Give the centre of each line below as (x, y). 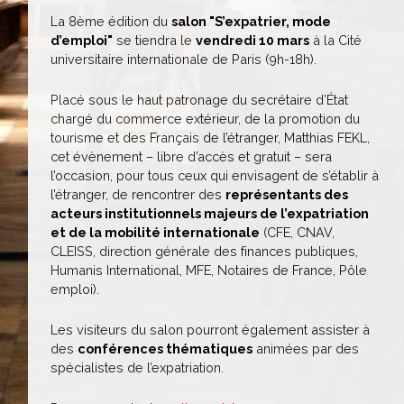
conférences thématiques (165, 349)
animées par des (306, 349)
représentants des (287, 194)
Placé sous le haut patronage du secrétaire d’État (199, 100)
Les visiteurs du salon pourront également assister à (210, 330)
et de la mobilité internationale (155, 232)
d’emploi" (82, 40)
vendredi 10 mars (252, 40)
